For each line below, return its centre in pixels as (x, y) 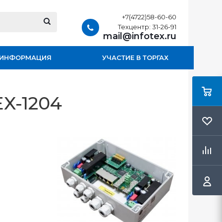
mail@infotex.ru (140, 36)
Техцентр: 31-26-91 (147, 27)
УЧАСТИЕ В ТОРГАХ (135, 57)
